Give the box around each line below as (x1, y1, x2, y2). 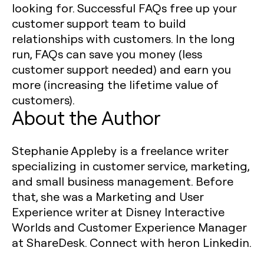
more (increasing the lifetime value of (12, 77, 218, 92)
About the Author (12, 105, 161, 130)
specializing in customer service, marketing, (12, 158, 249, 173)
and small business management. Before (12, 173, 233, 189)
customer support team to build (12, 15, 186, 31)
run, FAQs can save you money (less (12, 46, 202, 61)
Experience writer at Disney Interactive (12, 204, 225, 219)
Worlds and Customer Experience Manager (12, 219, 246, 235)
